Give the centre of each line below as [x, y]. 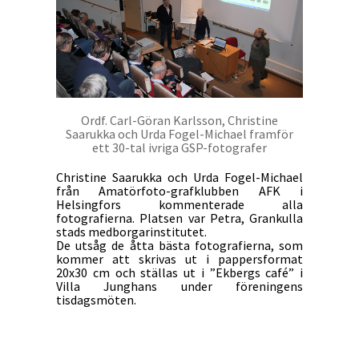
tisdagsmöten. [96, 300]
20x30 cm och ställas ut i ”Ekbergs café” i [179, 273]
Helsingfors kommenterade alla [179, 205]
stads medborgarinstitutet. [131, 232]
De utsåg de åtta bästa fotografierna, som [179, 246]
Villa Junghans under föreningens [179, 286]
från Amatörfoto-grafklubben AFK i [179, 191]
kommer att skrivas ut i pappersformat [179, 259]
